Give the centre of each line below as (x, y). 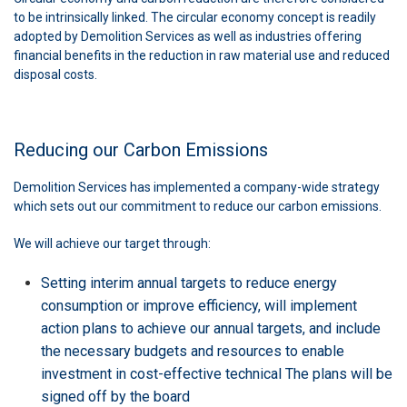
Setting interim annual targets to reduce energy (189, 283)
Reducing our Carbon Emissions (141, 149)
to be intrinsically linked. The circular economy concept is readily (195, 17)
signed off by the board (115, 396)
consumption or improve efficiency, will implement (199, 305)
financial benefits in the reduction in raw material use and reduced (202, 55)
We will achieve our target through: (112, 243)
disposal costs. (55, 74)
